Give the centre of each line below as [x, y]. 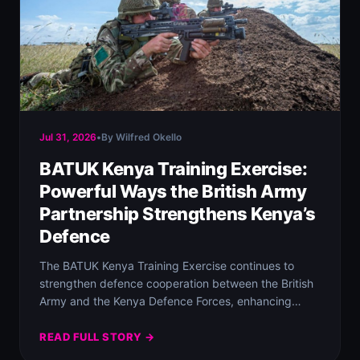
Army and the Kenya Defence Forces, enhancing [166, 301]
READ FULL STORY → [97, 337]
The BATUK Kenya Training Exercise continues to [167, 266]
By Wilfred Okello [141, 137]
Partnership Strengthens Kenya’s [178, 214]
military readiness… [90, 319]
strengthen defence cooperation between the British [176, 283]
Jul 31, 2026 [68, 137]
